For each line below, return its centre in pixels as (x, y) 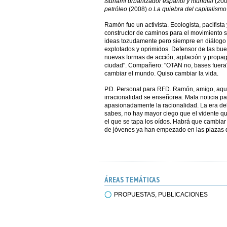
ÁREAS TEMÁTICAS (132, 180)
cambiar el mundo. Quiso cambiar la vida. (161, 73)
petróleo (116, 9)
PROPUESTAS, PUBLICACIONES (161, 195)
